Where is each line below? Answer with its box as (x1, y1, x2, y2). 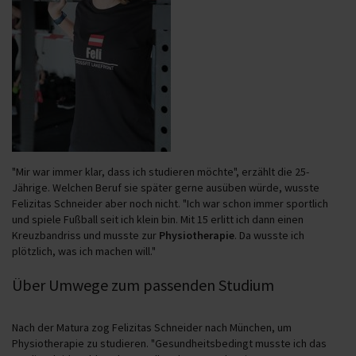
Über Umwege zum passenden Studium (12, 274, 274, 295)
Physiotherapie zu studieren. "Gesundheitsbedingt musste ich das (12, 335, 327, 350)
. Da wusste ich (234, 227, 304, 242)
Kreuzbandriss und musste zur (12, 227, 159, 242)
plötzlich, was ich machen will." (12, 243, 156, 258)
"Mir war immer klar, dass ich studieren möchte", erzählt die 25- (12, 164, 309, 179)
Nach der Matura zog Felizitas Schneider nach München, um (12, 319, 292, 335)
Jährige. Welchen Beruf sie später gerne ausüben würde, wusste (12, 180, 319, 195)
